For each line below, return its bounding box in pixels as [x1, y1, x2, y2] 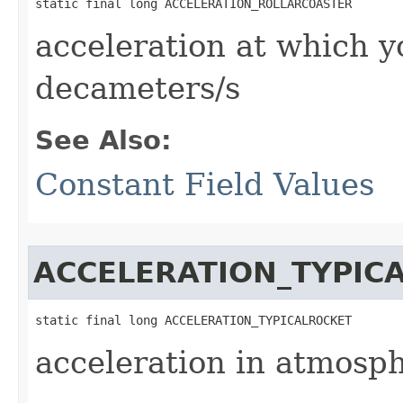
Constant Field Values [35, 166, 374, 202]
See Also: [35, 125, 172, 156]
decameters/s [35, 70, 240, 106]
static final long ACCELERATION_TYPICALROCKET [35, 313, 352, 327]
